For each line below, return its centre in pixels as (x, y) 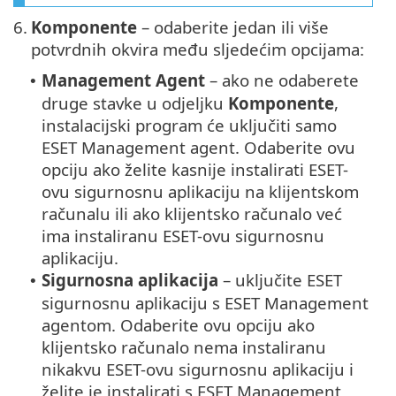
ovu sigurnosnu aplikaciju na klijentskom (200, 192)
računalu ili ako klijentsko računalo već (192, 214)
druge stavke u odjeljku (135, 103)
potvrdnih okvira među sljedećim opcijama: (198, 49)
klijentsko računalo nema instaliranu (184, 347)
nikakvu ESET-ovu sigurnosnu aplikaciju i (198, 369)
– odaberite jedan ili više (233, 27)
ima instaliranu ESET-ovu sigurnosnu (183, 236)
